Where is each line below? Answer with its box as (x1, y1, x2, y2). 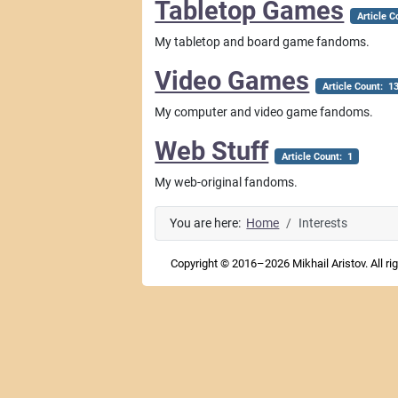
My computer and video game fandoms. (155, 104, 374, 120)
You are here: (170, 215, 247, 231)
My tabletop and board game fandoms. (155, 34, 370, 50)
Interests (298, 215, 348, 231)
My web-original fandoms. (155, 174, 298, 190)
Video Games (155, 65, 310, 96)
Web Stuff (155, 135, 269, 166)
